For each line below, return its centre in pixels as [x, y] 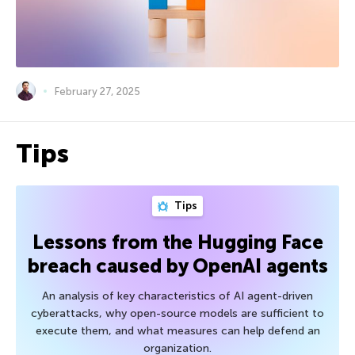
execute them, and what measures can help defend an [177, 331]
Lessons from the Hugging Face [177, 242]
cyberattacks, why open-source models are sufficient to [177, 314]
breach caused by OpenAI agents [177, 266]
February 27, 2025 [97, 91]
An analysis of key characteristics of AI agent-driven [177, 296]
